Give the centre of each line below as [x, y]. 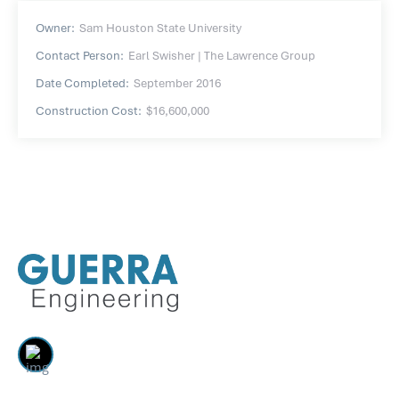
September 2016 [177, 83]
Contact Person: [80, 55]
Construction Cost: [89, 110]
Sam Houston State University [160, 28]
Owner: [55, 28]
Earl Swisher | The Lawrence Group [222, 55]
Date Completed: [82, 83]
